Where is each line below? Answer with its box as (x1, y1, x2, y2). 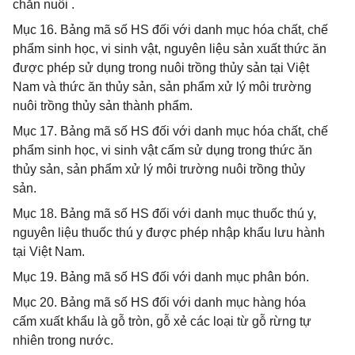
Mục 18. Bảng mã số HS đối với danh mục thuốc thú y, (13, 207, 316, 220)
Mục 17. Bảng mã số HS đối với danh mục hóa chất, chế (13, 124, 328, 138)
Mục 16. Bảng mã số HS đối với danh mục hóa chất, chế (13, 23, 328, 36)
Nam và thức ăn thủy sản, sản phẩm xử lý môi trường (13, 80, 311, 94)
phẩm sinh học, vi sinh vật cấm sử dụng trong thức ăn (13, 143, 312, 157)
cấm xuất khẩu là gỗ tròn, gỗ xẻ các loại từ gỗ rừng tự (13, 315, 311, 328)
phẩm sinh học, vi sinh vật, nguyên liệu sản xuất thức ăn (13, 42, 326, 55)
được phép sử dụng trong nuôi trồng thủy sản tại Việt (13, 61, 309, 74)
